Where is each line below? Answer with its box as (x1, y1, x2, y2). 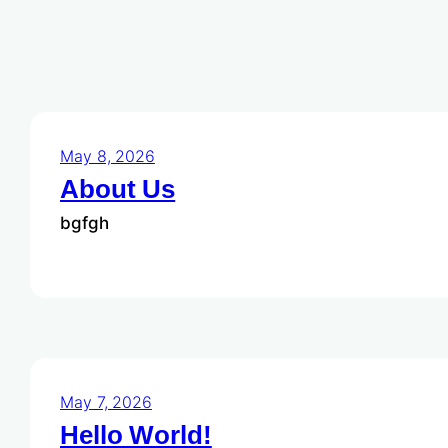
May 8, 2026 (60, 146, 155, 166)
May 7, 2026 (60, 392, 152, 412)
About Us (60, 174, 176, 204)
